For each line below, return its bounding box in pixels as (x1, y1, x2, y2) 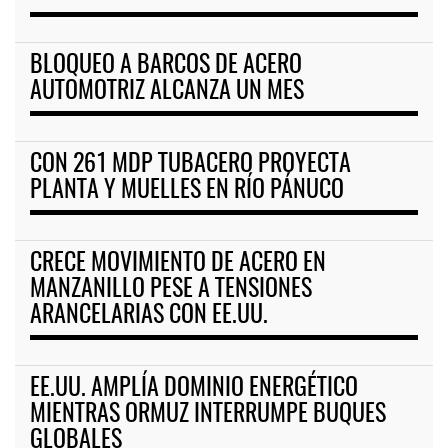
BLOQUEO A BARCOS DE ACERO (30, 54, 302, 79)
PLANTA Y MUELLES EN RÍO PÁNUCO (30, 179, 344, 204)
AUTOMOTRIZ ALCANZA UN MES (30, 80, 304, 105)
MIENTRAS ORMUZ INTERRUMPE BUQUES (30, 403, 386, 428)
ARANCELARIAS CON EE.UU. (30, 304, 268, 329)
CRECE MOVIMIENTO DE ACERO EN (30, 252, 326, 277)
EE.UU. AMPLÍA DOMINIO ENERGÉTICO (30, 377, 358, 402)
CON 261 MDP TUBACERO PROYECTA (30, 153, 351, 178)
